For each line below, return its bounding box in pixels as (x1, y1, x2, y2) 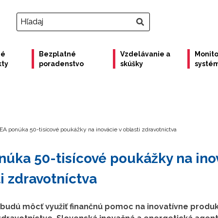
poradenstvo (38, 60, 84, 68)
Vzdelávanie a (120, 50, 171, 58)
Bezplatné (38, 50, 76, 58)
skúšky (120, 60, 144, 68)
